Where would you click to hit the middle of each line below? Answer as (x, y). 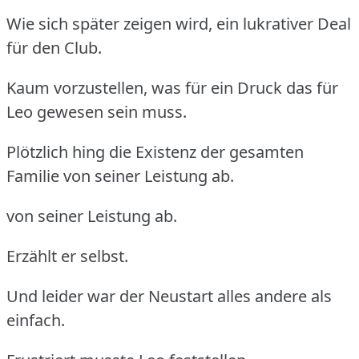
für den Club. (54, 47)
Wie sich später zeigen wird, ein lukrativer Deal (179, 23)
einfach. (36, 320)
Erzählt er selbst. (67, 256)
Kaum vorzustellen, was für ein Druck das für (172, 87)
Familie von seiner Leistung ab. (120, 175)
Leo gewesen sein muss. (97, 111)
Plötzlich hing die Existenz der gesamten (155, 151)
